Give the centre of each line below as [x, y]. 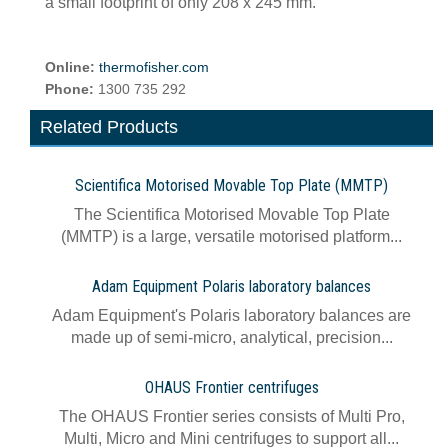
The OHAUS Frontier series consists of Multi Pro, [231, 416]
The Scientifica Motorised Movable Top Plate [231, 214]
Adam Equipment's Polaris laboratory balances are [231, 315]
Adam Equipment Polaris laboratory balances [231, 286]
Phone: [71, 89]
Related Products [109, 127]
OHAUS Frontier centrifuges [231, 387]
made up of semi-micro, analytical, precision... [231, 337]
